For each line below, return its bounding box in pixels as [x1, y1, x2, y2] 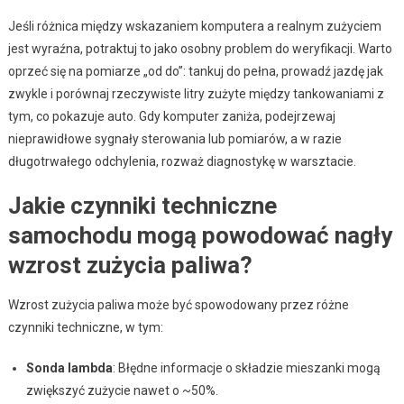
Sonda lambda [25, 360, 113, 375]
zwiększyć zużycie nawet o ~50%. [25, 382, 218, 398]
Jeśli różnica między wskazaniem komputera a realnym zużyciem [7, 18, 381, 33]
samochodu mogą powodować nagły [7, 221, 392, 249]
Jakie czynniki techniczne [7, 191, 277, 219]
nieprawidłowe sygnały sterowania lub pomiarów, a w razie [7, 131, 342, 146]
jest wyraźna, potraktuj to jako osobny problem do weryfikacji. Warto [7, 41, 392, 56]
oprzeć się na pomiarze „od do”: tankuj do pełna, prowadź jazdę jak [7, 63, 383, 78]
